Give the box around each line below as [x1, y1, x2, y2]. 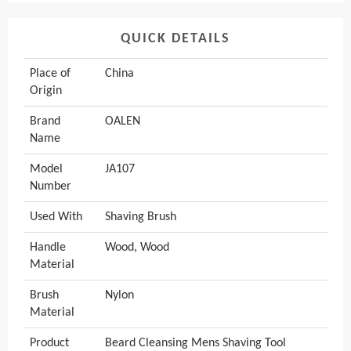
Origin [30, 85, 62, 98]
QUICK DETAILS [121, 31, 230, 47]
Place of [30, 67, 71, 81]
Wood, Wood [105, 241, 169, 255]
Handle [30, 241, 66, 255]
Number [30, 180, 71, 194]
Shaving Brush [105, 211, 176, 224]
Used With [30, 211, 82, 224]
